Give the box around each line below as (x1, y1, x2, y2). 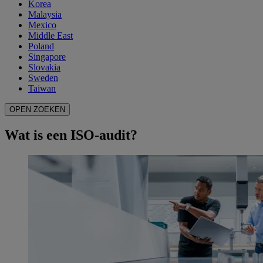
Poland (28, 41, 54, 52)
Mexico (28, 20, 56, 31)
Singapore (28, 52, 66, 62)
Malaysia (28, 9, 62, 20)
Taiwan (28, 83, 56, 94)
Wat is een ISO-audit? (5, 127, 137, 143)
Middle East (28, 31, 73, 41)
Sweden (28, 73, 58, 83)
